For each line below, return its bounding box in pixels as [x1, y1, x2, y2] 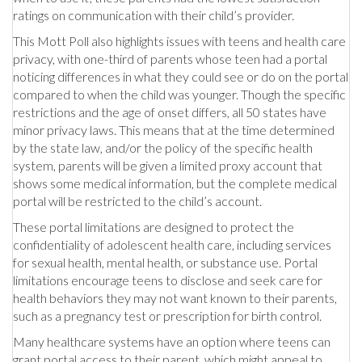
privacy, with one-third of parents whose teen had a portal [13, 50, 327, 66]
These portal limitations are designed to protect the [13, 218, 294, 234]
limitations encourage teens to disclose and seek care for [13, 271, 322, 288]
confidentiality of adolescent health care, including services [13, 236, 331, 252]
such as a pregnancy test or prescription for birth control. [13, 307, 322, 323]
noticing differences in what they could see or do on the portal [13, 68, 348, 84]
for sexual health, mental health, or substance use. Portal [13, 254, 318, 270]
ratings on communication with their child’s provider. [13, 6, 294, 23]
